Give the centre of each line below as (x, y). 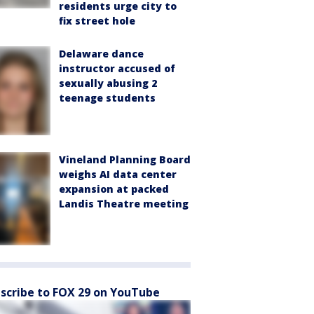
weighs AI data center (118, 174)
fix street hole (97, 20)
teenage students (107, 97)
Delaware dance (101, 53)
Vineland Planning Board (125, 159)
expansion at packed (114, 189)
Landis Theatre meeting (124, 203)
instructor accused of (117, 68)
